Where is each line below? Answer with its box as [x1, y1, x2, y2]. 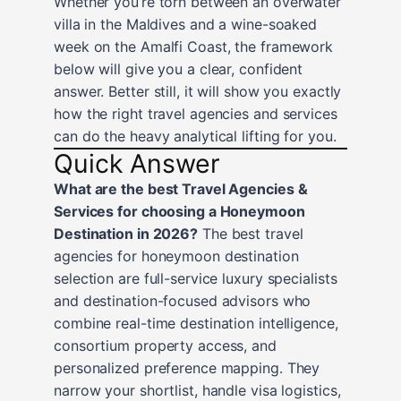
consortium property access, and [54, 336, 277, 354]
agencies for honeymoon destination [54, 246, 299, 265]
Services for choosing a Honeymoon [54, 201, 305, 220]
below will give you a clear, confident [54, 59, 303, 78]
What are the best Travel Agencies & [54, 179, 308, 198]
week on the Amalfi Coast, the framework [54, 37, 334, 55]
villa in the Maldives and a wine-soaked [54, 14, 318, 33]
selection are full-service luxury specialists [54, 269, 337, 287]
